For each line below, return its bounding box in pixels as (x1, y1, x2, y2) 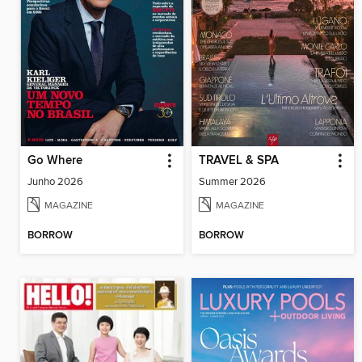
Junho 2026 (27, 175, 83, 189)
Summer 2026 (198, 175, 266, 189)
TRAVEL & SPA (198, 154, 279, 169)
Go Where (27, 154, 82, 169)
